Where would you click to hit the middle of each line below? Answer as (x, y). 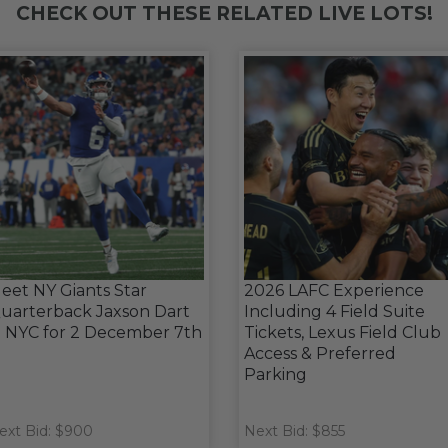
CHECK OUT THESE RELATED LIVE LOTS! (224, 13)
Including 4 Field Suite (334, 311)
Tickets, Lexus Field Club (342, 332)
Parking (275, 374)
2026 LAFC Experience (334, 290)
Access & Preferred (320, 353)
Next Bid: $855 (294, 431)
